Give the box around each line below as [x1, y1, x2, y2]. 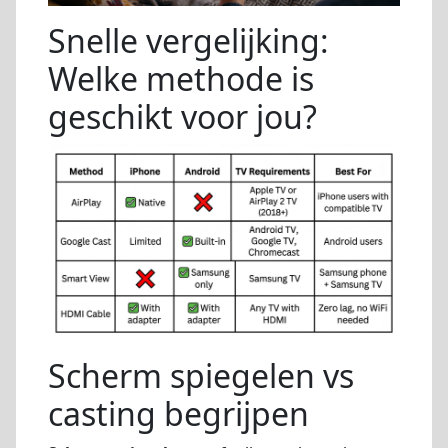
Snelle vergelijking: [48, 19, 329, 63]
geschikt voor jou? [48, 95, 317, 139]
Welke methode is [48, 57, 314, 101]
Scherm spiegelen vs [48, 354, 354, 398]
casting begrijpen [48, 392, 309, 436]
